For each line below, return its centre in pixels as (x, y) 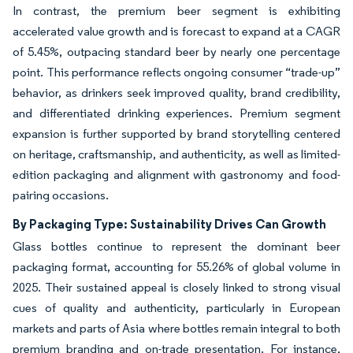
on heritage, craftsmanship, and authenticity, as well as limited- (176, 154)
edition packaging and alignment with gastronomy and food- (176, 175)
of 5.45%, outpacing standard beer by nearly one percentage (176, 52)
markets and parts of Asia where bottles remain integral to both (176, 329)
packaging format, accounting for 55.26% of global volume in (176, 267)
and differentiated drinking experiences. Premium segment (176, 113)
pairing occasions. (61, 195)
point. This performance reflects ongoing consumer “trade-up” (176, 72)
